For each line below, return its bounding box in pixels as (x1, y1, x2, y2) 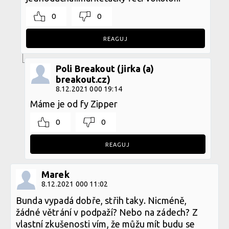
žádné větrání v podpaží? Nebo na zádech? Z (16, 207, 198, 217)
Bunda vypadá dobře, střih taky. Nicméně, (16, 195, 187, 205)
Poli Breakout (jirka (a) (55, 63, 154, 74)
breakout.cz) (55, 74, 110, 84)
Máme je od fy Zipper (30, 98, 118, 109)
